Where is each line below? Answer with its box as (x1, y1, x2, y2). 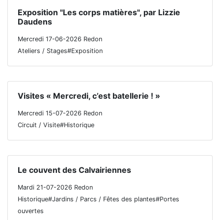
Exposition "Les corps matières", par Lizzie (18, 7, 180, 17)
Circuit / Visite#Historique (18, 121, 94, 129)
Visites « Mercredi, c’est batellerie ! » (18, 91, 160, 101)
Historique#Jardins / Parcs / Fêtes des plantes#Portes (18, 195, 179, 203)
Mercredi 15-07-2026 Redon (18, 110, 102, 117)
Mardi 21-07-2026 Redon (18, 184, 93, 191)
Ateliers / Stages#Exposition (18, 47, 103, 55)
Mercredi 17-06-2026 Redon (18, 35, 102, 43)
